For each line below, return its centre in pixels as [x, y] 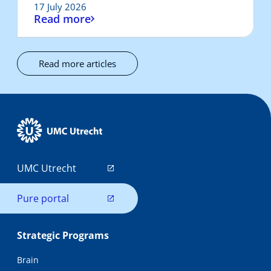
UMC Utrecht [47, 168]
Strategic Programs [63, 235]
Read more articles [77, 63]
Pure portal [43, 198]
